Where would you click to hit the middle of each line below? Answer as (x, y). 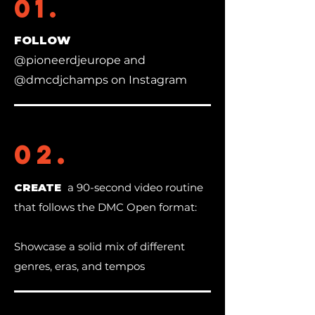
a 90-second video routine (134, 187)
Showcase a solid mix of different (99, 246)
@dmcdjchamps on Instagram (101, 80)
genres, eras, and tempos (79, 266)
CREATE (39, 187)
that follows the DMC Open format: (105, 207)
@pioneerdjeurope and (80, 60)
